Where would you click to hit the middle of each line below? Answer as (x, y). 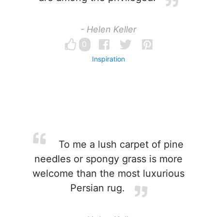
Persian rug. (97, 188)
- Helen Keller (108, 29)
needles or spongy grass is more (108, 159)
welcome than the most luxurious (108, 173)
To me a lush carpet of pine (120, 144)
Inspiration (108, 59)
